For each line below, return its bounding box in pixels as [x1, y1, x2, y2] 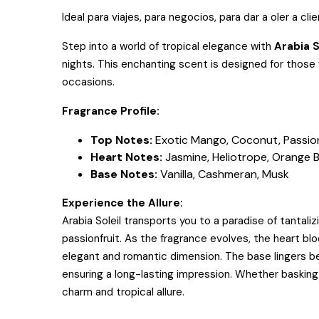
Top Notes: [90, 132, 152, 147]
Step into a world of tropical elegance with [62, 39, 271, 53]
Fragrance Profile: [62, 104, 159, 118]
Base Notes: [90, 167, 157, 182]
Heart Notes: [90, 150, 162, 164]
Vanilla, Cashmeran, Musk [160, 167, 289, 182]
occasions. [62, 75, 115, 89]
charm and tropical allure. [62, 285, 184, 299]
